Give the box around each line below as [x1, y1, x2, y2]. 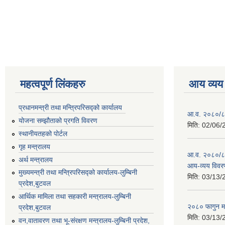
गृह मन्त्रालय [19, 142, 50, 151]
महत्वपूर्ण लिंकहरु [20, 77, 85, 90]
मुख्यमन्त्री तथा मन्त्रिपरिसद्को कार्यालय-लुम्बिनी [19, 168, 137, 177]
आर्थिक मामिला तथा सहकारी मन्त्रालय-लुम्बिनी [19, 192, 131, 201]
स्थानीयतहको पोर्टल [19, 129, 67, 138]
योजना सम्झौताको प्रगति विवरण [19, 117, 97, 125]
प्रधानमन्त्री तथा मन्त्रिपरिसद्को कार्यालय [19, 103, 122, 112]
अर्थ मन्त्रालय [19, 155, 53, 164]
